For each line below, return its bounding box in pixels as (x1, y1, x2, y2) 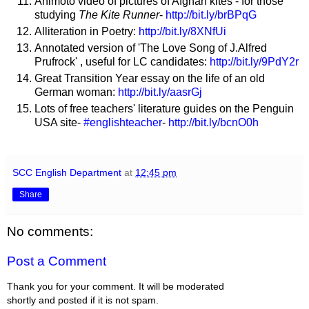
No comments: (7, 223, 93, 239)
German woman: (34, 86, 118, 98)
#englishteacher (83, 116, 162, 128)
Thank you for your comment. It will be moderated (7, 280, 224, 292)
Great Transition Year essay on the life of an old (34, 72, 265, 84)
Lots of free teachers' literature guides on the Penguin (34, 102, 294, 114)
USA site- (34, 116, 83, 128)
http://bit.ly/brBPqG (166, 9, 257, 21)
